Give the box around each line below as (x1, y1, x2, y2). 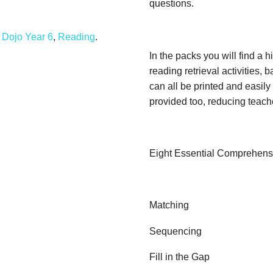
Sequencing (149, 225, 202, 236)
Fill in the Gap (149, 252, 210, 263)
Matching (149, 199, 189, 210)
